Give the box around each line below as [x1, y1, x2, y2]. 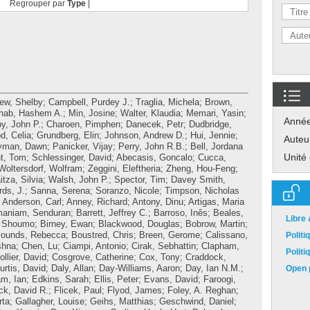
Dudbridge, [189, 119, 232, 129]
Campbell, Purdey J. [48, 97, 130, 107]
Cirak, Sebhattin [131, 241, 196, 251]
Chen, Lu [21, 241, 57, 251]
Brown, [205, 97, 232, 107]
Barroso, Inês [154, 208, 208, 218]
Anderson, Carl [2, 197, 62, 207]
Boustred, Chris [71, 230, 134, 240]
